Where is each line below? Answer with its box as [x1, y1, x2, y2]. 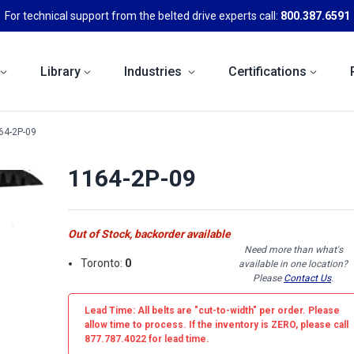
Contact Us [284, 272, 331, 284]
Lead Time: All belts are [85, 304, 194, 316]
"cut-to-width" [194, 304, 257, 316]
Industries [124, 63, 185, 79]
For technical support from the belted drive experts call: [4, 9, 281, 22]
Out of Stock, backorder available [68, 227, 231, 240]
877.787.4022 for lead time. [85, 333, 209, 345]
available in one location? [239, 258, 348, 269]
